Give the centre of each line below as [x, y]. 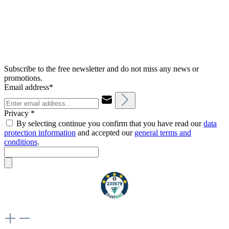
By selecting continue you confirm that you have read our [110, 123]
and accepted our [105, 132]
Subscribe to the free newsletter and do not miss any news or [101, 68]
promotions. [23, 78]
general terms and [163, 132]
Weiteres [18, 207]
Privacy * [19, 113]
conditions [21, 142]
